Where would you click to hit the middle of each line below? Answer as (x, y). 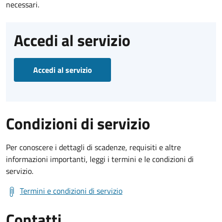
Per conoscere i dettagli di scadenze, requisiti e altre (93, 147)
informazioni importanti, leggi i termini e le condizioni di (100, 159)
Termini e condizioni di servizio (71, 191)
